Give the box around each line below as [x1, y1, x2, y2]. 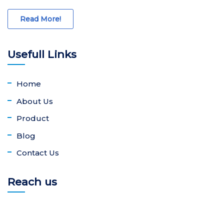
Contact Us [16, 148, 59, 157]
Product [16, 113, 49, 123]
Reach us [7, 175, 57, 188]
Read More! [20, 14, 61, 23]
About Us [16, 96, 53, 106]
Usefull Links [7, 48, 76, 60]
